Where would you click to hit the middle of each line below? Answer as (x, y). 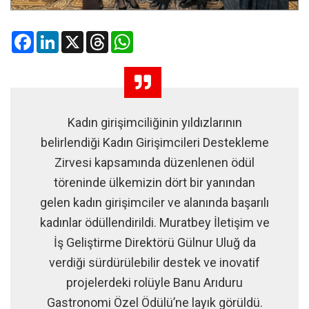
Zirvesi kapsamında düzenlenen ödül (154, 162)
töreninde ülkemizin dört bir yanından (154, 182)
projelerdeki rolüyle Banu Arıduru (154, 282)
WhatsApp (156, 36)
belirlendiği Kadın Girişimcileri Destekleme (154, 142)
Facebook (55, 36)
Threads (127, 36)
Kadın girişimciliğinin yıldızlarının (154, 122)
